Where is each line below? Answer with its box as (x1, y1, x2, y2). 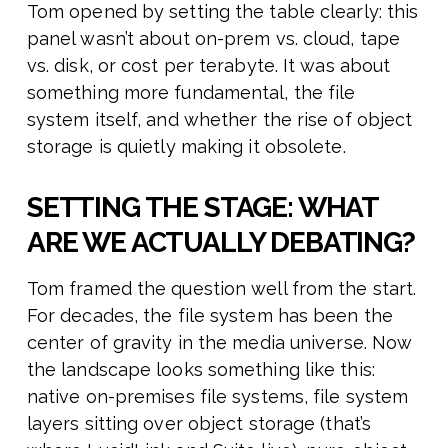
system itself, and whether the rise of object (26, 109, 413, 131)
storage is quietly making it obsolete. (26, 136, 346, 158)
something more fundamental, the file (26, 82, 356, 104)
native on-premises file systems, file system (26, 386, 409, 408)
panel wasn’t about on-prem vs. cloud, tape (26, 28, 401, 50)
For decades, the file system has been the (26, 305, 393, 327)
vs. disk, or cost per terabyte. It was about (26, 55, 391, 77)
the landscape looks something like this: (26, 359, 375, 381)
